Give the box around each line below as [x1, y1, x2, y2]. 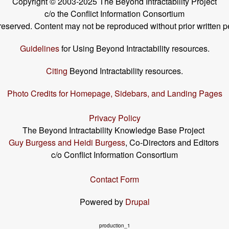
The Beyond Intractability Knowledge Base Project [22, 124, 207, 136]
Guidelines [19, 42, 59, 55]
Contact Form [90, 173, 139, 186]
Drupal [125, 196, 150, 208]
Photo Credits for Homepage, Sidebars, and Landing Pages [7, 87, 222, 100]
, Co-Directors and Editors [125, 136, 221, 149]
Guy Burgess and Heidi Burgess [8, 136, 125, 149]
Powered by [79, 196, 125, 208]
